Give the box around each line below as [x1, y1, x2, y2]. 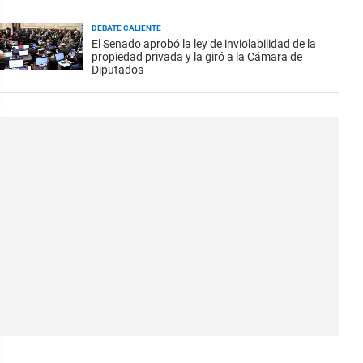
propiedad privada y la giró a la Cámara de [92, 50, 302, 63]
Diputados [92, 63, 143, 76]
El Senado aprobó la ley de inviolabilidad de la [92, 37, 316, 50]
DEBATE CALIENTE [92, 23, 161, 32]
